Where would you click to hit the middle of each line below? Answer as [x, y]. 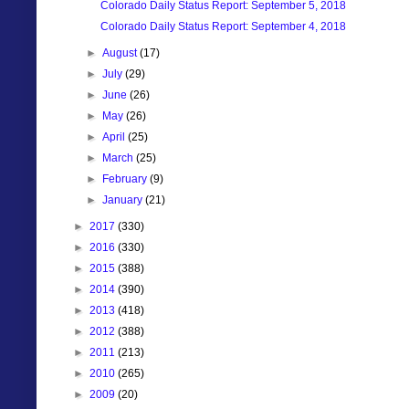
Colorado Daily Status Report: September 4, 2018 [223, 26]
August [121, 52]
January [124, 199]
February [126, 178]
